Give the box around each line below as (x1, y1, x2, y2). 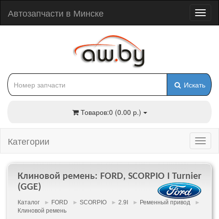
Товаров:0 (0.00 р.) (80, 107, 141, 117)
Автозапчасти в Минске (8, 6, 104, 19)
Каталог (18, 199, 40, 206)
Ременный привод (140, 199, 190, 206)
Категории (8, 134, 49, 147)
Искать (182, 80, 205, 89)
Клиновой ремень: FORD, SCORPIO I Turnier (18, 172, 201, 181)
